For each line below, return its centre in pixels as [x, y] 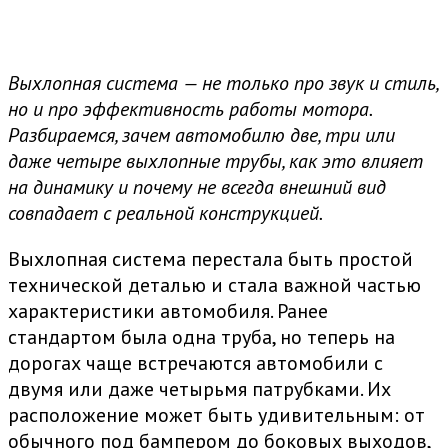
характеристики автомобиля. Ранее [168, 311]
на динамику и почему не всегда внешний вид [197, 187]
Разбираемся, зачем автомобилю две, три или [201, 135]
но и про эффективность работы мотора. [189, 109]
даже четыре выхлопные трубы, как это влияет [215, 161]
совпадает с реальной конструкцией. [165, 213]
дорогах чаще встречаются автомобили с [195, 363]
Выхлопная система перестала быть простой [210, 259]
